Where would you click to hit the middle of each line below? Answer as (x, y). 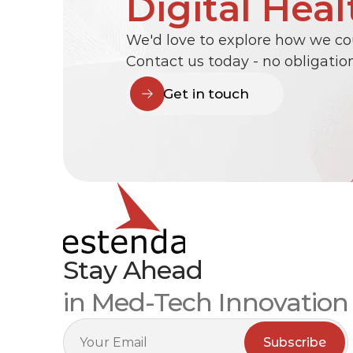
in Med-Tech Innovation (206, 302)
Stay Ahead (133, 270)
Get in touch (206, 93)
